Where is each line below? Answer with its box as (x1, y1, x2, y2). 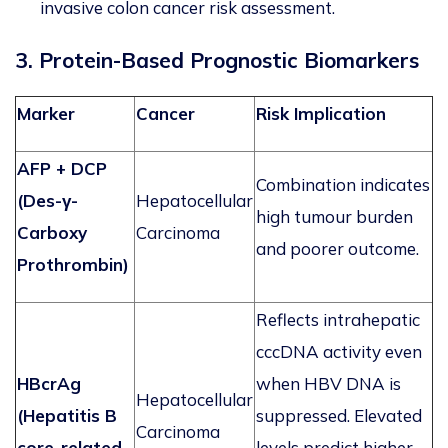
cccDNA (256, 341, 319, 363)
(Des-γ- (17, 190, 78, 212)
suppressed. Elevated (256, 405, 422, 427)
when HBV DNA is (256, 373, 401, 395)
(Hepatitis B (17, 405, 117, 427)
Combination (256, 174, 360, 196)
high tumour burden (256, 206, 413, 228)
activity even (319, 341, 422, 363)
